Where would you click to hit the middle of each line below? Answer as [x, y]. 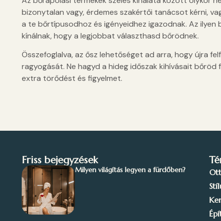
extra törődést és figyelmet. [73, 78]
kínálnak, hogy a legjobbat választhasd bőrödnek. [110, 36]
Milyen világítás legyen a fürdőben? [130, 170]
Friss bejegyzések [59, 160]
